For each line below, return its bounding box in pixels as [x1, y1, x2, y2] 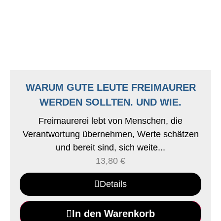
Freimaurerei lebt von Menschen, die [38, 116, 183, 126]
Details [100, 179, 127, 189]
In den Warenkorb [72, 208, 155, 219]
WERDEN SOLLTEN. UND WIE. [39, 97, 182, 108]
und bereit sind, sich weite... [56, 143, 165, 152]
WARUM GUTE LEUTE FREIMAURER [25, 82, 196, 93]
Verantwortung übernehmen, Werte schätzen [22, 129, 199, 139]
